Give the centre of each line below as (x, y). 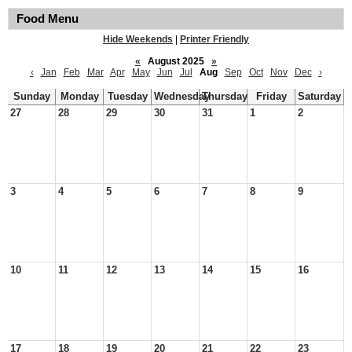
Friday (271, 97)
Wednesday (182, 97)
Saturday (319, 97)
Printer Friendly (214, 39)
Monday (79, 97)
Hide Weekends (138, 39)
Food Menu (48, 19)
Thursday (225, 97)
